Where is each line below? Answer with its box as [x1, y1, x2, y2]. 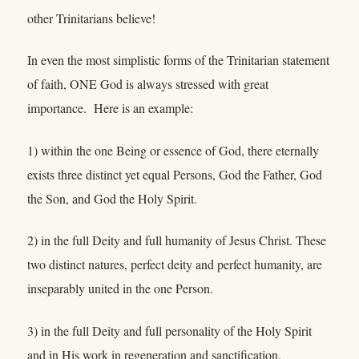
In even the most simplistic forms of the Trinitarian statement [27, 51, 329, 69]
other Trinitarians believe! [27, 10, 155, 27]
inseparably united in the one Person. [27, 280, 213, 297]
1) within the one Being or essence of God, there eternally [27, 141, 319, 159]
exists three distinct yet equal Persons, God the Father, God [27, 165, 322, 183]
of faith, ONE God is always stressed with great [27, 75, 268, 93]
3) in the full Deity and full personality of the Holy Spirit [27, 321, 312, 339]
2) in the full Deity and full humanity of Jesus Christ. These [27, 232, 326, 249]
